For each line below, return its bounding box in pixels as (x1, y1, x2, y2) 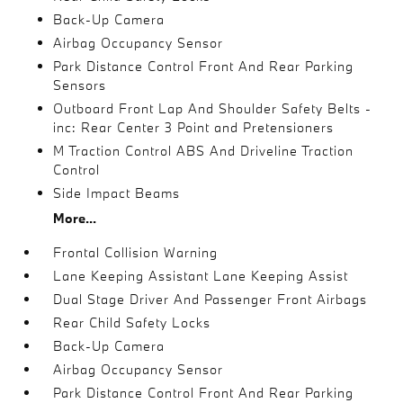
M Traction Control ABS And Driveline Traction (53, 142, 354, 159)
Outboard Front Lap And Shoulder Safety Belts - (53, 100, 372, 117)
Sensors (53, 76, 107, 94)
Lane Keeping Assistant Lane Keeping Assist (53, 267, 349, 284)
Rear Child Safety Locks (53, 314, 211, 331)
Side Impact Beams (53, 184, 181, 201)
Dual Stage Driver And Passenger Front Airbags (53, 291, 368, 308)
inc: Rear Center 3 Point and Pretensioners (53, 119, 335, 136)
